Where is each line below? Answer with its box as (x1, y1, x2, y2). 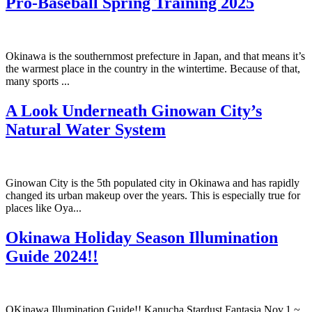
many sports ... (6, 75, 70, 88)
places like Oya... (6, 201, 81, 214)
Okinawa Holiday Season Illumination (6, 228, 278, 247)
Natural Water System (6, 120, 166, 139)
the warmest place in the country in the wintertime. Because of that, (6, 63, 300, 75)
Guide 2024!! (6, 247, 98, 265)
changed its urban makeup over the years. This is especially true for (6, 189, 300, 201)
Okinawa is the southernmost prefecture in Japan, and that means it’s (6, 50, 305, 63)
